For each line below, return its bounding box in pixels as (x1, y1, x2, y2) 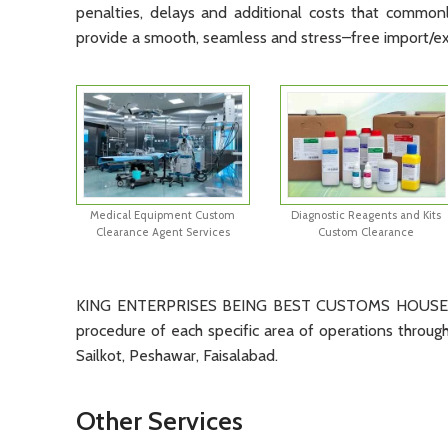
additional (227, 2, 303, 22)
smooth (140, 27, 196, 47)
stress (297, 27, 342, 47)
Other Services (76, 404, 243, 437)
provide (76, 27, 128, 47)
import (380, 27, 429, 47)
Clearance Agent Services (95, 224, 230, 239)
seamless (199, 27, 267, 47)
